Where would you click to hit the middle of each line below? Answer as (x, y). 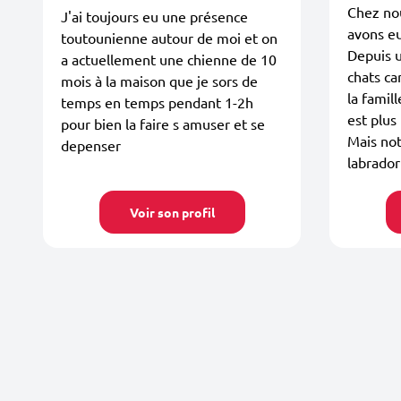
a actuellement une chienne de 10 (169, 59)
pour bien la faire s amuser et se (163, 123)
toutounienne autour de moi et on (169, 37)
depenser (91, 145)
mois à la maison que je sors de (159, 80)
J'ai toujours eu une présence (154, 16)
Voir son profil (172, 212)
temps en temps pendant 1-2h (157, 102)
